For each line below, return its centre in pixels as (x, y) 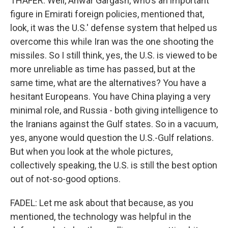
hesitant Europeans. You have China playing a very (110, 96)
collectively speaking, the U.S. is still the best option (114, 165)
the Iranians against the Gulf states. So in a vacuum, (114, 124)
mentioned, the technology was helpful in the (101, 217)
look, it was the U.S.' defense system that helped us (114, 28)
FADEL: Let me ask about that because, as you (102, 203)
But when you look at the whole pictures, (91, 151)
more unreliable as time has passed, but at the (103, 69)
